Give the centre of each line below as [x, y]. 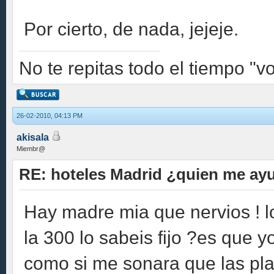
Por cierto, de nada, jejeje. [131, 29]
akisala [33, 137]
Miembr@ [31, 149]
